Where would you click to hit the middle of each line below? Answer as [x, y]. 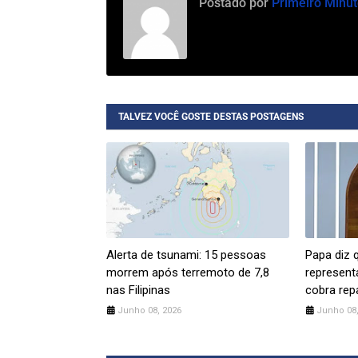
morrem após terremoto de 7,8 [188, 273]
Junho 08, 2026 [149, 311]
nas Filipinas [138, 290]
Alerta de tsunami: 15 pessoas [186, 255]
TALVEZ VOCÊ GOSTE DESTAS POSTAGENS [211, 117]
